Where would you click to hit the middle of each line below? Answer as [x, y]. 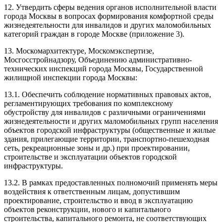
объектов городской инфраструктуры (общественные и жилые [110, 130]
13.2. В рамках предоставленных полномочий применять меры [111, 182]
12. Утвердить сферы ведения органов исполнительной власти [110, 7]
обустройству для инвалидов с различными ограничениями [105, 112]
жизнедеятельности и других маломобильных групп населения [111, 121]
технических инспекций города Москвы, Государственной [104, 68]
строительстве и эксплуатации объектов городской [90, 157]
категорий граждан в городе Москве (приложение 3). [94, 34]
